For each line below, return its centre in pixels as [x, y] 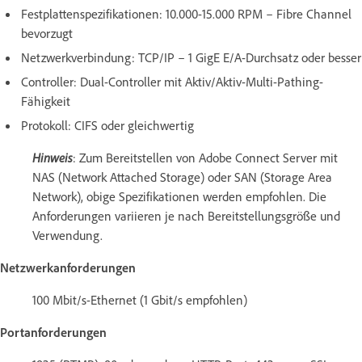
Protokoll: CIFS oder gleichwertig [107, 125]
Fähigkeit [46, 101]
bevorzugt [47, 33]
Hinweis [53, 157]
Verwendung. [67, 235]
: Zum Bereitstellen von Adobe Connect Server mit [205, 157]
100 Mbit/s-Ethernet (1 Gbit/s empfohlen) [140, 299]
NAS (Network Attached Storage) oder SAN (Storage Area [182, 177]
